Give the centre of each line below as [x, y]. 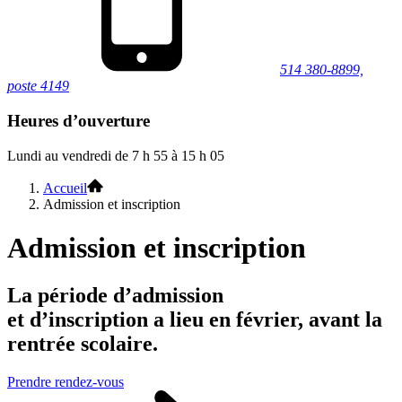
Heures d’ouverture [79, 120]
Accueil [65, 188]
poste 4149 [38, 86]
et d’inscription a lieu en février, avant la [195, 320]
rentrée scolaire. [83, 344]
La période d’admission [115, 296]
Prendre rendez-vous [66, 382]
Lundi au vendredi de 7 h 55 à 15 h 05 [116, 155]
